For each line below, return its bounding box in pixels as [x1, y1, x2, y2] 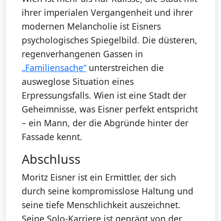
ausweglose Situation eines [22, 75, 134, 87]
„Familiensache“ [22, 61, 86, 74]
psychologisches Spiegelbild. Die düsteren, [22, 34, 197, 46]
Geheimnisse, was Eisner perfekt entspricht [22, 103, 198, 115]
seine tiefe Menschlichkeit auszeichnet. [22, 198, 181, 211]
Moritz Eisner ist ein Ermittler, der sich [22, 171, 176, 183]
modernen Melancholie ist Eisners [22, 20, 161, 32]
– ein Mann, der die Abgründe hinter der [22, 116, 188, 129]
